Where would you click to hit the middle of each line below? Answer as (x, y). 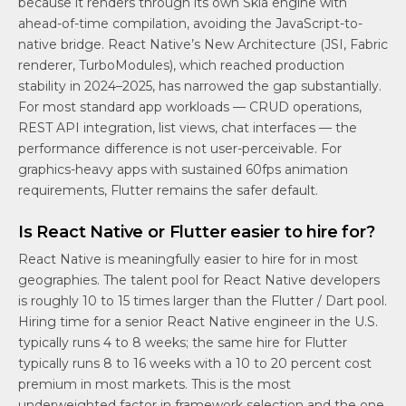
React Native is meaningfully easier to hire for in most (188, 260)
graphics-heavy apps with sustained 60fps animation (183, 170)
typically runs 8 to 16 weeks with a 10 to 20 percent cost (195, 364)
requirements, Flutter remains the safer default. (168, 191)
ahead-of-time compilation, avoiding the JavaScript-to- (190, 24)
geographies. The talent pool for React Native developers (199, 280)
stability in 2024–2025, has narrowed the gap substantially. (200, 87)
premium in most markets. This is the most (155, 385)
